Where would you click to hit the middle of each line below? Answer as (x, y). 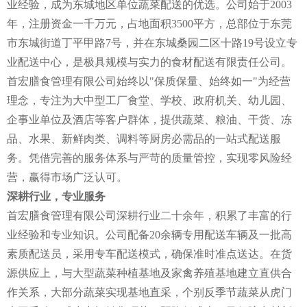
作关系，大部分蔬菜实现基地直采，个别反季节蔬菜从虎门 (149, 292)
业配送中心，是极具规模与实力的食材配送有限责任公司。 (149, 62)
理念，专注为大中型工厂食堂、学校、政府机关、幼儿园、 (149, 100)
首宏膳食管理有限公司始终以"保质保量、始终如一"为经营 (149, 81)
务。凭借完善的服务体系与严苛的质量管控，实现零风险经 (149, 158)
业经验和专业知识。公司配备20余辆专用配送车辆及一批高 (149, 234)
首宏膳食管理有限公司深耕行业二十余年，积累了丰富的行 (149, 215)
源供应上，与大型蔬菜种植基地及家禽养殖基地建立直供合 (149, 273)
